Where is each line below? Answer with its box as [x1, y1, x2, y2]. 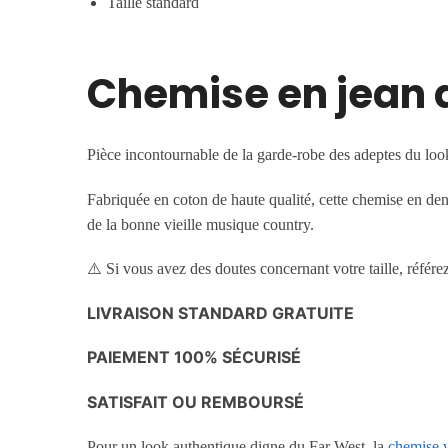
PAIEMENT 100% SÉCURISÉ [87, 347, 302, 368]
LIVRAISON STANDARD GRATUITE [87, 302, 355, 323]
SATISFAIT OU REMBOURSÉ [87, 391, 305, 412]
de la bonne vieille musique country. [87, 215, 315, 233]
